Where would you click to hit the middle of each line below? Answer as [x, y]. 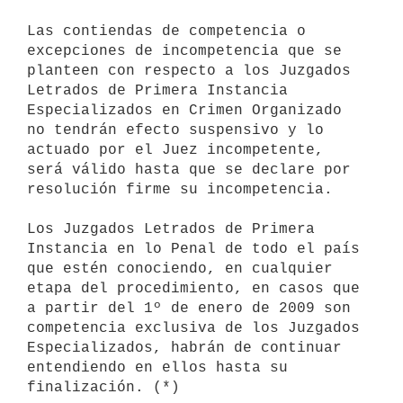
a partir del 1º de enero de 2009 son [189, 308]
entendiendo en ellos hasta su [157, 367]
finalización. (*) [103, 387]
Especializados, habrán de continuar [184, 348]
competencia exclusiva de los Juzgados [193, 328]
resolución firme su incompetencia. [180, 189]
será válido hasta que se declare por [189, 170]
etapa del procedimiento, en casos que [193, 288]
